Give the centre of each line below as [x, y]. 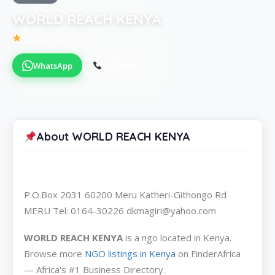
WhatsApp [53, 65]
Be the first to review [60, 38]
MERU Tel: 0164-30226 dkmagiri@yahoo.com [120, 211]
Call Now [119, 65]
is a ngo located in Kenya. [177, 238]
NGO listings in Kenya [130, 254]
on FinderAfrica [208, 254]
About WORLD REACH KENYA [113, 137]
